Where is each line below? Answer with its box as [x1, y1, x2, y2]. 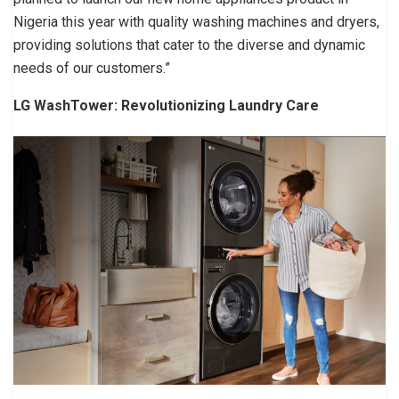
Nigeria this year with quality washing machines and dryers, [13, 13, 379, 31]
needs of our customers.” [13, 60, 170, 77]
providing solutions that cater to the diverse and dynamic [13, 37, 365, 54]
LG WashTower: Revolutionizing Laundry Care [13, 97, 319, 115]
